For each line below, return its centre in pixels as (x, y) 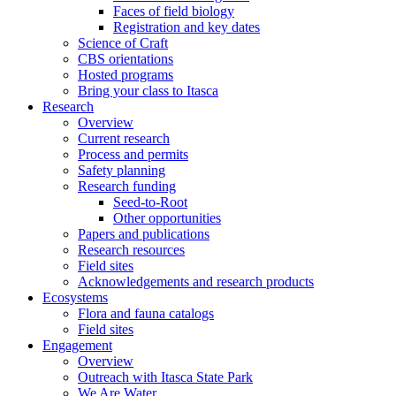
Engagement (77, 345)
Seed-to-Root (150, 202)
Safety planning (122, 170)
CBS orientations (126, 58)
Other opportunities (167, 217)
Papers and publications (144, 233)
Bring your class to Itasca (148, 90)
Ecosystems (75, 297)
